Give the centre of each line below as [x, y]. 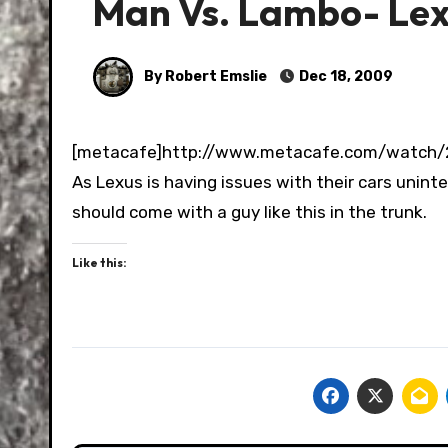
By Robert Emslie [204, 76]
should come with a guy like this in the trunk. [249, 212]
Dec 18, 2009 [344, 76]
